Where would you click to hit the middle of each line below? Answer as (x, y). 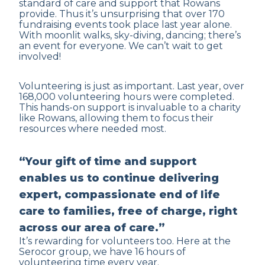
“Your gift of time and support (108, 161)
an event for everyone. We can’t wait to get (121, 46)
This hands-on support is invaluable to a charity (130, 107)
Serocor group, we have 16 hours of (102, 252)
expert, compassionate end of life (119, 195)
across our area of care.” (92, 228)
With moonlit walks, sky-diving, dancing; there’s (130, 35)
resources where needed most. (93, 129)
